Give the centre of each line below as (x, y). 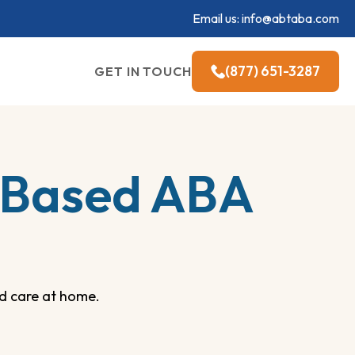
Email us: (217, 18)
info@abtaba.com (290, 18)
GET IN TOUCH (143, 71)
